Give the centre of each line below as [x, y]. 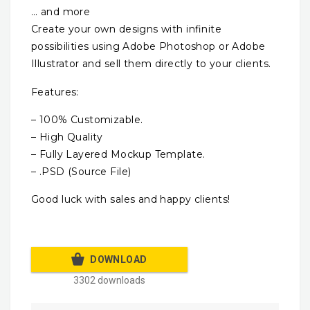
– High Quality [67, 137]
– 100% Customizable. [87, 119]
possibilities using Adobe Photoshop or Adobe [148, 47]
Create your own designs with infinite [127, 29]
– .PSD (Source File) [81, 171]
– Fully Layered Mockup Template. [118, 154]
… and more [61, 12]
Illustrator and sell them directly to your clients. [151, 64]
